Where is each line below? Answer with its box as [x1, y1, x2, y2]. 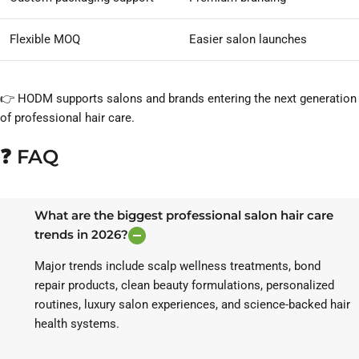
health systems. [34, 317, 119, 332]
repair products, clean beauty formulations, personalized [34, 278, 334, 293]
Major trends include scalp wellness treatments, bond [34, 259, 321, 274]
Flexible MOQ [10, 32, 80, 47]
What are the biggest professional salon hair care [34, 208, 333, 224]
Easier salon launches [189, 32, 307, 47]
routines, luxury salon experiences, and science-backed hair [34, 297, 350, 313]
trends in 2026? [34, 227, 128, 243]
